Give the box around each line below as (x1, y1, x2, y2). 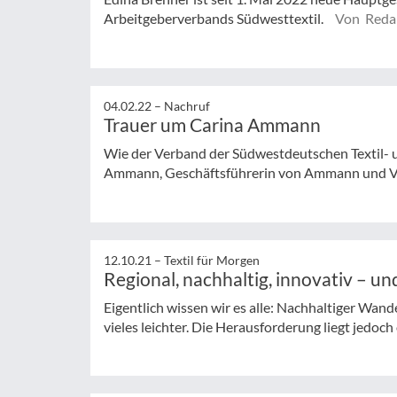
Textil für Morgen (164, 252, 260, 268)
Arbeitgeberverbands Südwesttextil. (104, 10, 326, 27)
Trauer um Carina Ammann (104, 113, 321, 136)
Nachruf (164, 97, 210, 113)
